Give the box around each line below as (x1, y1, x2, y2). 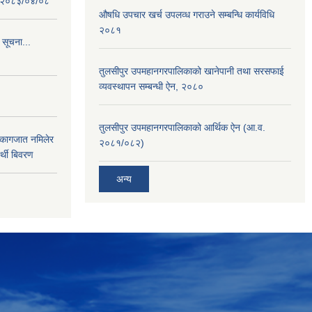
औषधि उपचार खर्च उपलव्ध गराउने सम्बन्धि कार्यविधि (99, 9, 274, 20)
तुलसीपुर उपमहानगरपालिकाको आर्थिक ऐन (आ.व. (99, 122, 265, 133)
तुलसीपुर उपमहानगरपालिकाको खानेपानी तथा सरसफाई (99, 65, 284, 77)
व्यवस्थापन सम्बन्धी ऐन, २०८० (99, 81, 203, 92)
